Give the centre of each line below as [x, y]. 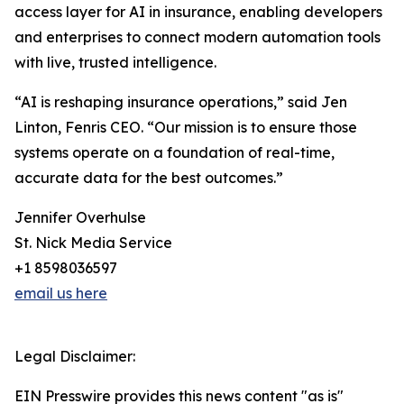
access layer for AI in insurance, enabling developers [198, 12]
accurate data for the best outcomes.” [149, 178]
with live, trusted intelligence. [115, 63]
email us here [61, 294]
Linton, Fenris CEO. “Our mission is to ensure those [186, 128]
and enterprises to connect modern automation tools [197, 37]
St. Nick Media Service [93, 243]
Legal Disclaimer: [75, 357]
